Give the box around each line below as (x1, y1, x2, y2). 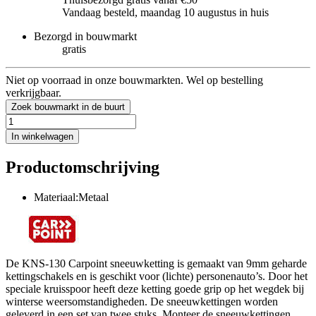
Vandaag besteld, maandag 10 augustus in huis (62, 6, 269, 18)
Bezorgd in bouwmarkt (34, 30, 137, 42)
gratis (62, 42, 86, 55)
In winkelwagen (11, 130, 73, 142)
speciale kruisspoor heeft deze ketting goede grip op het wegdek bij (6, 282, 304, 295)
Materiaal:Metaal (34, 190, 109, 203)
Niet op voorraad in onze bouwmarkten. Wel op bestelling (6, 73, 263, 86)
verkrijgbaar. (6, 86, 61, 99)
